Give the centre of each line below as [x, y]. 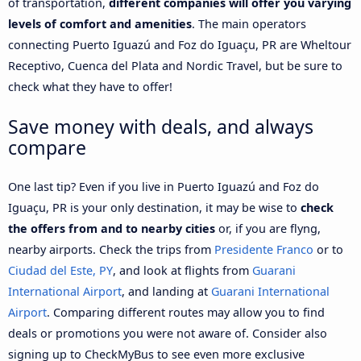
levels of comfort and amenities [100, 23]
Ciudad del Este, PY [60, 270]
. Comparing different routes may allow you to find [186, 312]
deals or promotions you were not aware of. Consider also [168, 333]
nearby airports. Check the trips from [111, 249]
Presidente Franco [264, 249]
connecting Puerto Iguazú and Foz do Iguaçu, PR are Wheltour [180, 44]
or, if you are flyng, [268, 228]
